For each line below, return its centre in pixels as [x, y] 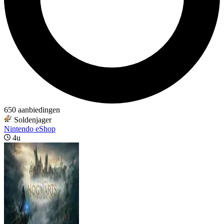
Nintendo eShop [30, 129]
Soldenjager [33, 120]
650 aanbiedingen [32, 110]
